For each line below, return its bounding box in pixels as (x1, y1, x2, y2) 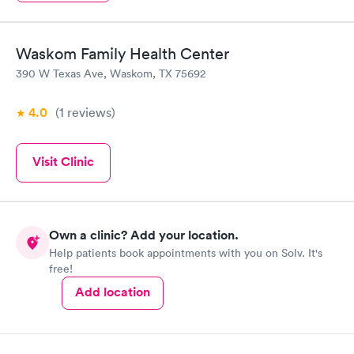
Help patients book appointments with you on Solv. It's (49, 246, 322, 260)
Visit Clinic (32, 153, 94, 170)
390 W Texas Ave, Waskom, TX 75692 (16, 66, 205, 81)
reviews (64, 104, 111, 120)
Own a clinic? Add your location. (49, 227, 239, 243)
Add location (75, 284, 150, 300)
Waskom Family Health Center (16, 43, 229, 63)
